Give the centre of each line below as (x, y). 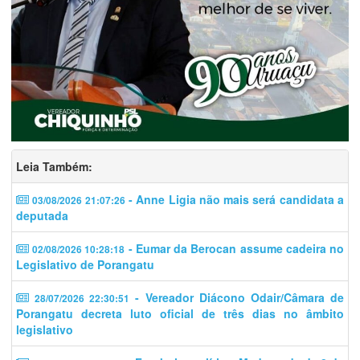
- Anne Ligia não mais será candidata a (235, 199)
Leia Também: (54, 166)
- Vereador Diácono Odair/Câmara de (237, 297)
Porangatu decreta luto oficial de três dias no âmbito (180, 313)
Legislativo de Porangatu (85, 264)
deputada (42, 215)
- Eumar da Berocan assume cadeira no (235, 248)
